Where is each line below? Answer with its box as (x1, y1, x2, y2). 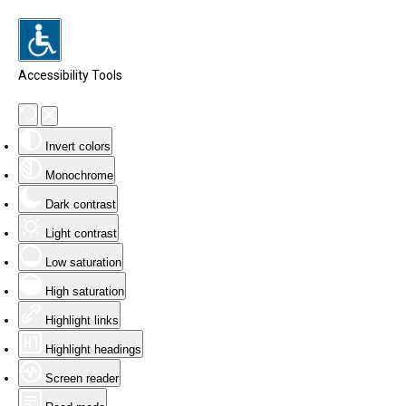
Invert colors (45, 140, 111, 153)
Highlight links (45, 314, 119, 327)
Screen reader (45, 372, 119, 385)
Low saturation (45, 256, 121, 269)
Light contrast (45, 227, 117, 240)
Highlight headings (45, 343, 141, 356)
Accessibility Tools (18, 68, 122, 82)
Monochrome (45, 169, 113, 182)
